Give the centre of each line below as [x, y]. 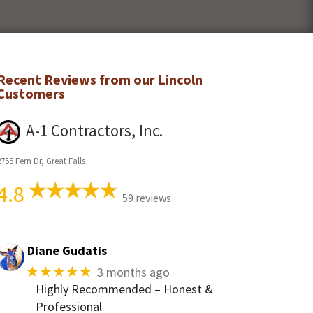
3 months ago [134, 272]
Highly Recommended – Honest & [124, 289]
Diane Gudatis [67, 251]
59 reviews [146, 198]
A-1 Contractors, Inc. [95, 130]
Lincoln [180, 79]
